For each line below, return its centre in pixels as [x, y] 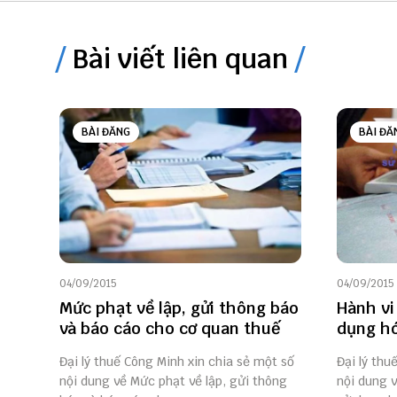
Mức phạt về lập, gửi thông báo [179, 308]
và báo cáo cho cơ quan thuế [170, 329]
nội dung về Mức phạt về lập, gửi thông [173, 381]
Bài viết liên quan [180, 59]
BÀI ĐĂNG [106, 132]
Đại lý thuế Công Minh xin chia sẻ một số [177, 362]
